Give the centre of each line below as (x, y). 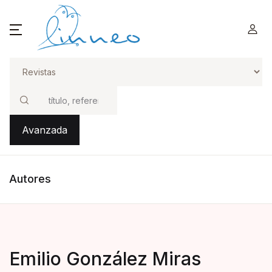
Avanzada (45, 130)
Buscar (25, 113)
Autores (30, 179)
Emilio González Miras (105, 259)
